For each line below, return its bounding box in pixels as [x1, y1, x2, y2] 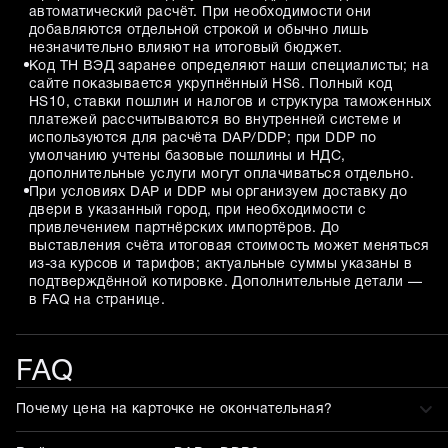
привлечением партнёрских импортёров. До [29, 222, 340, 236]
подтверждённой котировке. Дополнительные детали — [29, 276, 423, 290]
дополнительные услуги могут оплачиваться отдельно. [29, 168, 414, 182]
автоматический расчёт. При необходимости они [29, 6, 372, 20]
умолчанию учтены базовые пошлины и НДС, [29, 150, 346, 164]
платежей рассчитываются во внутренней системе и [29, 114, 402, 128]
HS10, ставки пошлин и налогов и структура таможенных [29, 96, 432, 110]
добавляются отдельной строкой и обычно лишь [29, 24, 369, 38]
